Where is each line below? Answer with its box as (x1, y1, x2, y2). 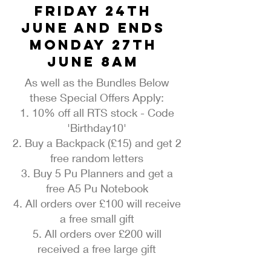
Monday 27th (29, 36, 157, 54)
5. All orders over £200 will (32, 227, 162, 241)
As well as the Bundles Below (24, 76, 169, 90)
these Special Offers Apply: (30, 91, 164, 105)
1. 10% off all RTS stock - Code (19, 106, 174, 120)
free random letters (50, 151, 143, 165)
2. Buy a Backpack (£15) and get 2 (12, 136, 181, 150)
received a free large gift (38, 242, 156, 256)
